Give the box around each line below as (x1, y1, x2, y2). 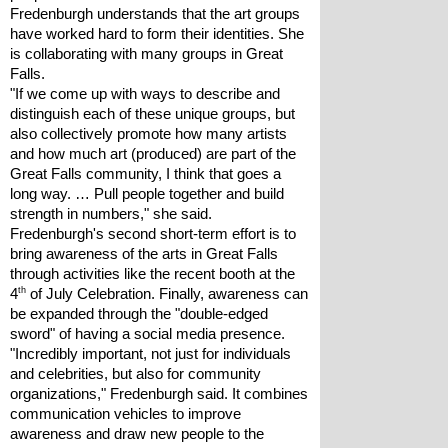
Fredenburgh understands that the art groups (10, 6, 300, 22)
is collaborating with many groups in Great (10, 46, 283, 62)
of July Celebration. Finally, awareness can (26, 286, 308, 302)
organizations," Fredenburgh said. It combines (10, 386, 308, 402)
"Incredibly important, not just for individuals (10, 346, 291, 362)
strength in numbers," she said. (10, 206, 212, 222)
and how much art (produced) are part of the (10, 146, 296, 162)
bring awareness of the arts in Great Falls (10, 246, 278, 262)
